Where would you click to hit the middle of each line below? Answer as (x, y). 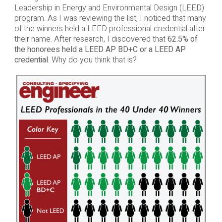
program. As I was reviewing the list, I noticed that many (110, 19)
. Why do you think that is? (92, 60)
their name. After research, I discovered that (91, 39)
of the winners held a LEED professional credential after (110, 29)
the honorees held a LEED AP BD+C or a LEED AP (100, 50)
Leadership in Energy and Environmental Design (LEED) (109, 8)
